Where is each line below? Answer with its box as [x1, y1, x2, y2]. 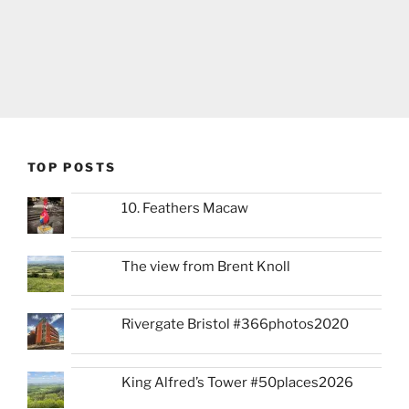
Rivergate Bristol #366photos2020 [121, 316, 350, 333]
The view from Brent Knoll [121, 257, 291, 275]
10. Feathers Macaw [121, 200, 249, 217]
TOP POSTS [27, 159, 117, 174]
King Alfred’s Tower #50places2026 [121, 373, 354, 391]
